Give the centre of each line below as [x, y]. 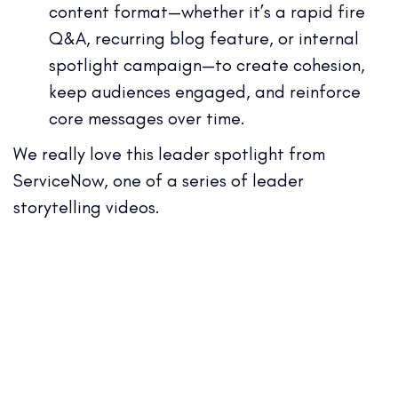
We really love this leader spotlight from [169, 153]
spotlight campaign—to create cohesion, [207, 64]
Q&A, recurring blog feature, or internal [204, 38]
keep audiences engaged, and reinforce [205, 91]
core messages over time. [147, 118]
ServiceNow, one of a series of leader [159, 180]
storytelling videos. [87, 207]
